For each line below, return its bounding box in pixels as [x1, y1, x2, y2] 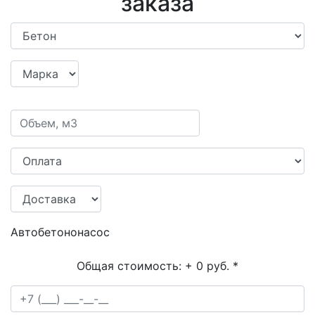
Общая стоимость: [77, 258, 185, 273]
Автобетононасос [11, 224, 110, 239]
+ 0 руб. [185, 258, 229, 273]
